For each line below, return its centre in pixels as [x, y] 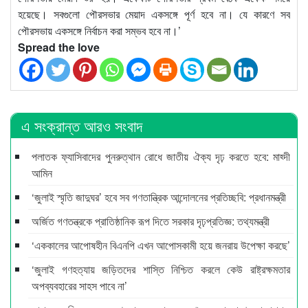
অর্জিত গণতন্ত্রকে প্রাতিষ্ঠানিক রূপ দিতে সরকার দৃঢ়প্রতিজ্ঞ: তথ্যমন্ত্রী [151, 221]
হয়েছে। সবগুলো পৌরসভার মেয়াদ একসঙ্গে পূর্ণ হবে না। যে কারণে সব [154, 14]
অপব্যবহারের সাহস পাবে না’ [79, 285]
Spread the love [59, 47]
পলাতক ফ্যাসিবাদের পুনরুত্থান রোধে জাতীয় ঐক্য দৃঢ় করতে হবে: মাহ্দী [161, 156]
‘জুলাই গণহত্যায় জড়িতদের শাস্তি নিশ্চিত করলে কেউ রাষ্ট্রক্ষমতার [161, 269]
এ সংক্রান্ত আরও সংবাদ [82, 125]
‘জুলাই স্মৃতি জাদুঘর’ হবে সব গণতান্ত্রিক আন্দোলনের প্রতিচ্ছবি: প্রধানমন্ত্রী [159, 197]
